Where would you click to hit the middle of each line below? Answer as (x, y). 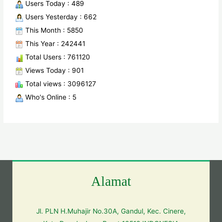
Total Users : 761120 (57, 57)
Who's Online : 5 (50, 97)
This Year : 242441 (55, 44)
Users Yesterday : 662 (60, 17)
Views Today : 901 (54, 71)
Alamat (111, 181)
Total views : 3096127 (60, 84)
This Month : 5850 (54, 30)
